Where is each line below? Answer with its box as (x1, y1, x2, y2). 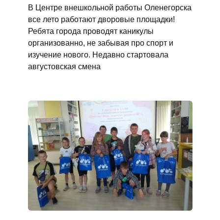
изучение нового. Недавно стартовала (27, 50, 168, 59)
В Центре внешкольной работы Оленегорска (27, 3, 192, 12)
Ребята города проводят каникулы (27, 27, 154, 36)
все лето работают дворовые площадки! (27, 15, 175, 24)
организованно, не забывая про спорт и (27, 38, 173, 48)
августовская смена (27, 62, 101, 71)
